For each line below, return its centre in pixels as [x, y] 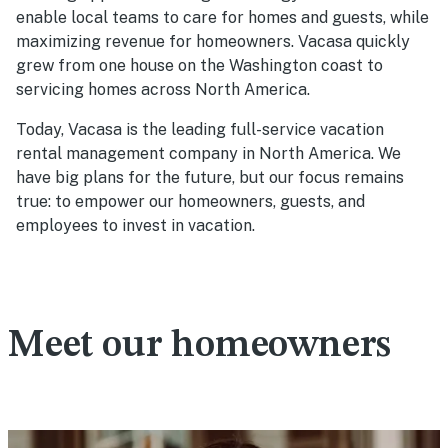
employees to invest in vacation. [135, 226]
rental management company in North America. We [208, 154]
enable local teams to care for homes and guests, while [222, 18]
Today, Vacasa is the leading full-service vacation [200, 130]
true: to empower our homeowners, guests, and [190, 202]
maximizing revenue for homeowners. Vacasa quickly [213, 42]
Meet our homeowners [200, 346]
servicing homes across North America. [163, 90]
